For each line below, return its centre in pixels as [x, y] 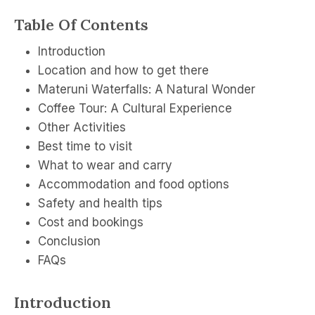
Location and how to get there [123, 70]
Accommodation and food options [134, 184]
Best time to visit [85, 146]
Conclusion [69, 241]
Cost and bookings [91, 222]
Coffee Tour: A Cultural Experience [135, 108]
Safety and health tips [100, 203]
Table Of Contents [81, 24]
